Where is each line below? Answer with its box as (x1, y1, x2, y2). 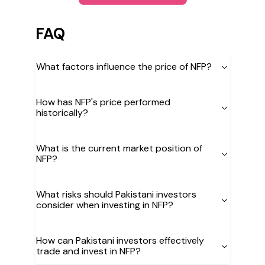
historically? (36, 106, 88, 119)
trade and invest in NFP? (36, 245, 141, 257)
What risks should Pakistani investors (36, 188, 196, 201)
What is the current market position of (36, 142, 202, 154)
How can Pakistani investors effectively (36, 234, 204, 247)
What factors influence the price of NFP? (36, 60, 212, 73)
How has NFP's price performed (36, 96, 170, 108)
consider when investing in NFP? (36, 199, 173, 211)
